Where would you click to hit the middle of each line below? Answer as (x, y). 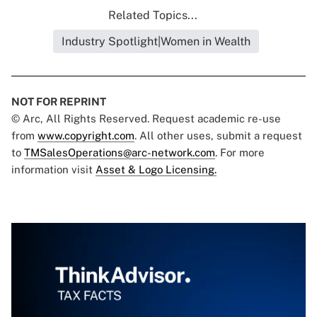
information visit (53, 170)
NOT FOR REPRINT (59, 102)
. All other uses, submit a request (218, 136)
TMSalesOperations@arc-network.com (120, 153)
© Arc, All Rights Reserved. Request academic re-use (146, 119)
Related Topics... (153, 16)
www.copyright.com (86, 136)
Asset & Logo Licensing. (156, 170)
